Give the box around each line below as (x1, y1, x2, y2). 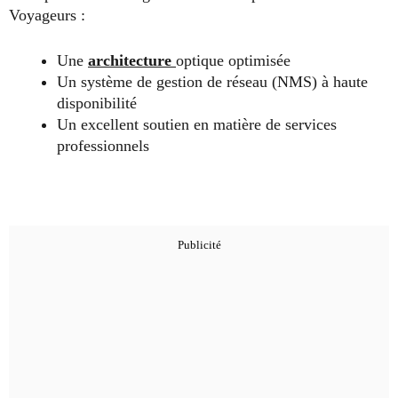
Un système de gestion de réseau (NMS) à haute (57, 72, 368, 91)
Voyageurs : (9, 5, 85, 24)
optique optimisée (176, 51, 291, 69)
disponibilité (57, 93, 137, 112)
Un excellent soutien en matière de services (57, 115, 337, 133)
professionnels (57, 136, 149, 155)
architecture (88, 51, 176, 69)
